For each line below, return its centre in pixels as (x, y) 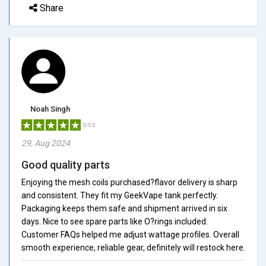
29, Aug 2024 (46, 143)
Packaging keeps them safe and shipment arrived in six (124, 208)
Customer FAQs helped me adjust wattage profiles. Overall (130, 234)
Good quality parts (66, 164)
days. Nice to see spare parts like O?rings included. (115, 221)
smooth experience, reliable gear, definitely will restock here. (133, 247)
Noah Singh (50, 109)
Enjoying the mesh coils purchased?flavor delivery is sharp (129, 182)
